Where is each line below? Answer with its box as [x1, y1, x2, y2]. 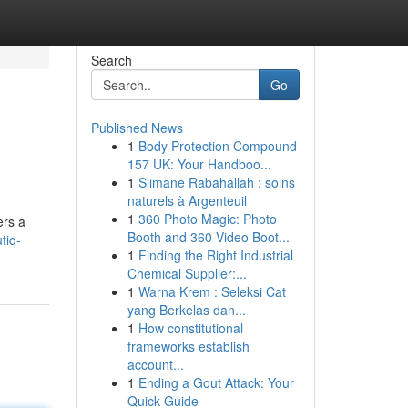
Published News [90, 118, 183, 137]
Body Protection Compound [138, 137, 297, 155]
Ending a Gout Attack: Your [138, 373, 294, 392]
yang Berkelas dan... [127, 301, 246, 319]
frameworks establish [127, 337, 250, 355]
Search [90, 51, 132, 69]
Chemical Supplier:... [127, 264, 247, 282]
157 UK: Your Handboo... [127, 155, 271, 173]
